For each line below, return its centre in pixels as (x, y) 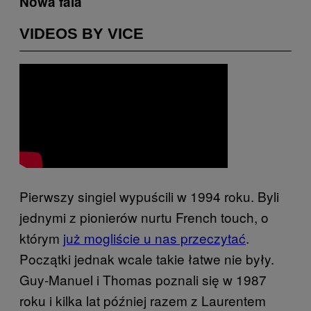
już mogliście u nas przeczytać (154, 238)
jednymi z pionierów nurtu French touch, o (144, 217)
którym (41, 238)
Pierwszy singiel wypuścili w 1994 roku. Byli (149, 196)
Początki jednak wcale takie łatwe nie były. (147, 259)
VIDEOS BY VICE (82, 33)
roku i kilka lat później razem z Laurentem (143, 300)
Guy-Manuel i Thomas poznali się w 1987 (143, 279)
